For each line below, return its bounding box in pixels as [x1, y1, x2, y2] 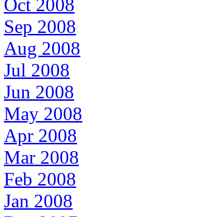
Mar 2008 [4, 146, 79, 168]
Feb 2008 [4, 168, 76, 189]
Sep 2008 [4, 15, 76, 37]
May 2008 [4, 103, 82, 124]
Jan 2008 [4, 190, 73, 211]
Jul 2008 [4, 59, 70, 80]
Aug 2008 [4, 37, 80, 59]
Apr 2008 [4, 124, 77, 146]
